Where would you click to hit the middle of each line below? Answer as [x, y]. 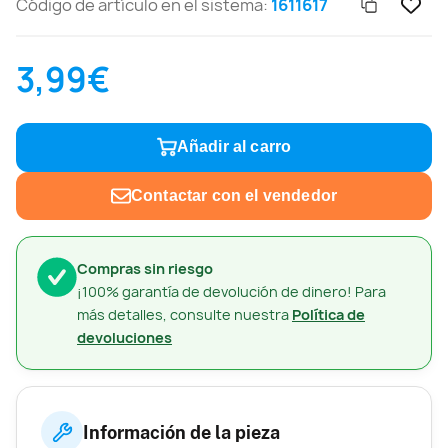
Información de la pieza [181, 432]
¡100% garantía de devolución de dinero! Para [231, 292]
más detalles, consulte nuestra [184, 315]
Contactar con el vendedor [234, 195]
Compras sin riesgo [145, 269]
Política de [328, 315]
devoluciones [124, 338]
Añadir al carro [234, 147]
